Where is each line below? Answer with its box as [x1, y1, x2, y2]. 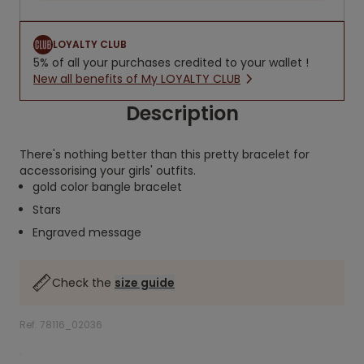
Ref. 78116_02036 [19, 318, 102, 331]
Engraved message [32, 224, 141, 240]
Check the [52, 275, 115, 291]
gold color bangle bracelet [32, 179, 182, 195]
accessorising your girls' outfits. [19, 162, 196, 179]
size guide [115, 275, 175, 291]
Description [125, 100, 239, 127]
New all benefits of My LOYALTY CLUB [33, 71, 240, 87]
